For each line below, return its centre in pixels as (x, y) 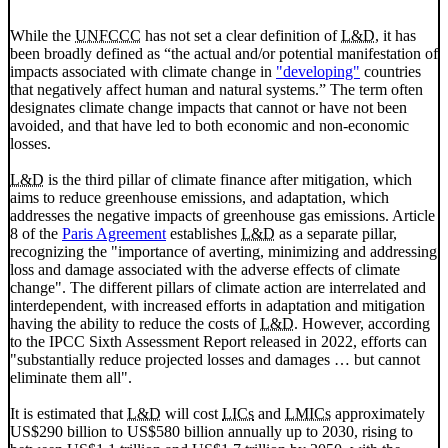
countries (390, 71)
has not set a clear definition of (241, 35)
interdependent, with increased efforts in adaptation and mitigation (217, 305)
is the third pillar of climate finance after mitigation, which (228, 179)
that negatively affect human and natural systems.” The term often (216, 89)
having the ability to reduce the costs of (135, 323)
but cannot (385, 359)
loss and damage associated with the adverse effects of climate (205, 269)
